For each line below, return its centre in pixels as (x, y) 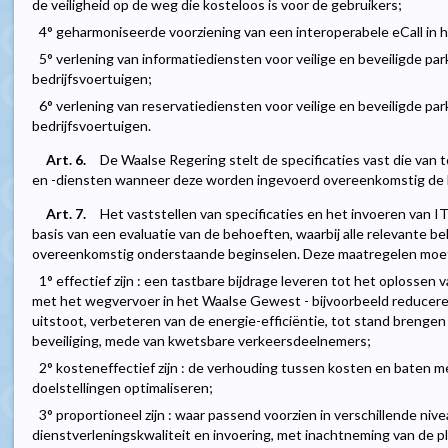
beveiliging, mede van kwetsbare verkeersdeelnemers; (201, 341)
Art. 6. (66, 160)
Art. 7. (66, 214)
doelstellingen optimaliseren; (122, 388)
